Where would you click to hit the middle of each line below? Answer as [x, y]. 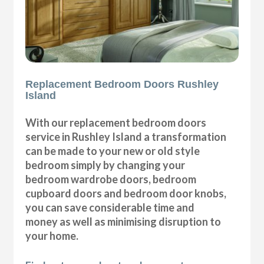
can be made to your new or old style [113, 151]
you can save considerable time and [110, 207]
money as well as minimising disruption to [123, 221]
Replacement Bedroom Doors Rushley [122, 84]
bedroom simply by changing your [105, 165]
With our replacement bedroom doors [116, 122]
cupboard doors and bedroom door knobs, [126, 193]
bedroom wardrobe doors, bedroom [111, 179]
